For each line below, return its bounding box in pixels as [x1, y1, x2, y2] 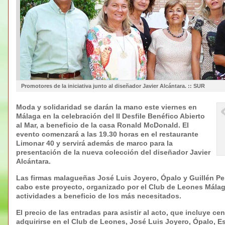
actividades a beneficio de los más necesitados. [16, 191, 181, 200]
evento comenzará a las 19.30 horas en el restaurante [16, 130, 198, 138]
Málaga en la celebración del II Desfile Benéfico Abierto [16, 111, 205, 120]
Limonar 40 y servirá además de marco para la [16, 139, 173, 147]
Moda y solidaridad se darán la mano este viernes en [16, 102, 197, 111]
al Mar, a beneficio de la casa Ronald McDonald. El [16, 121, 189, 129]
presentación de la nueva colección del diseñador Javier [16, 148, 210, 156]
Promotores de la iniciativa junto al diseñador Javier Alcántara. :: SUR [21, 82, 205, 89]
